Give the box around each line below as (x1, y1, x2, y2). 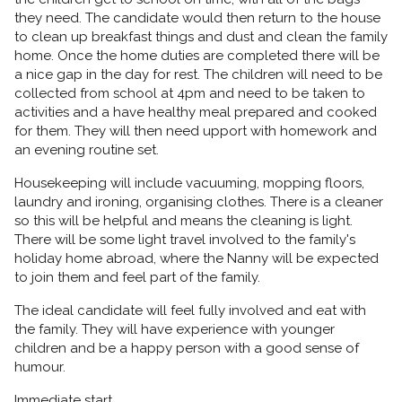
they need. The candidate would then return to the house (14, 10, 380, 27)
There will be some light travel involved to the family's (14, 232, 355, 249)
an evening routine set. (14, 142, 159, 159)
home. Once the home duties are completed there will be (14, 48, 380, 65)
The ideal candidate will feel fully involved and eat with (14, 302, 366, 319)
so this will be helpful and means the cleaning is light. (14, 213, 353, 230)
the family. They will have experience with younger (14, 321, 335, 338)
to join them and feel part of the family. (14, 269, 260, 286)
